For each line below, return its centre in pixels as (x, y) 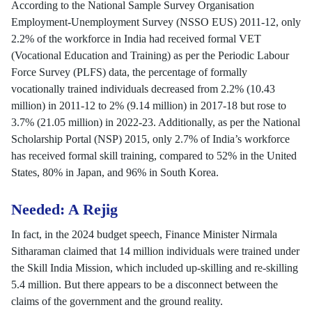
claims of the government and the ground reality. (117, 301)
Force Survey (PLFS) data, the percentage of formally (129, 72)
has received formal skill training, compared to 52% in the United (154, 156)
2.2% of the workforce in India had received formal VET (136, 39)
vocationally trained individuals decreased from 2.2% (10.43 (143, 89)
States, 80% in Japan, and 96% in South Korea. (115, 172)
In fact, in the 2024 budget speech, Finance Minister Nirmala (144, 234)
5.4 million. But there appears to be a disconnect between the (145, 284)
